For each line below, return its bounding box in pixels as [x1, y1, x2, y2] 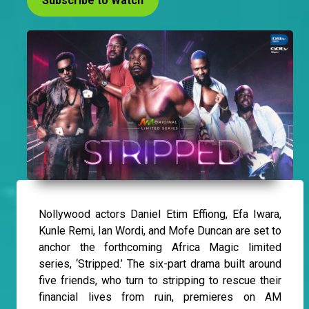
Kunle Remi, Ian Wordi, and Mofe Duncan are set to [39, 224, 281, 238]
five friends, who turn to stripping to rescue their [39, 274, 281, 288]
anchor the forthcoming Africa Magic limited [39, 241, 281, 255]
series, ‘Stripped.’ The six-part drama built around [39, 257, 281, 271]
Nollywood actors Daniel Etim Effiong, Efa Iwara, [39, 208, 281, 221]
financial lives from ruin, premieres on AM [39, 290, 281, 304]
